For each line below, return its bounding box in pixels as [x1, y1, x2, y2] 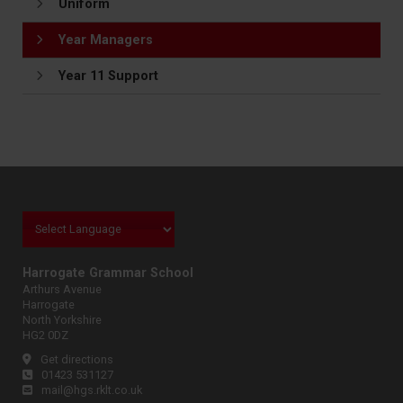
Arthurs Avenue [22, 282, 102, 296]
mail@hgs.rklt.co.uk [41, 382, 142, 397]
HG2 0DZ [22, 327, 68, 342]
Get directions [40, 352, 113, 366]
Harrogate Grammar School [22, 264, 193, 281]
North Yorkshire [22, 312, 102, 327]
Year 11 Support [58, 67, 158, 84]
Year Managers [58, 31, 153, 48]
